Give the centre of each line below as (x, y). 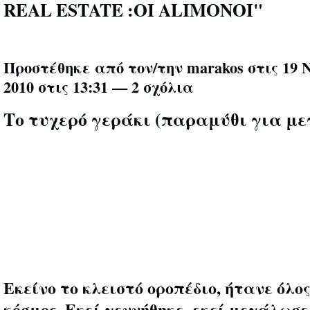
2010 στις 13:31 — (67, 86)
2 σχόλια (163, 86)
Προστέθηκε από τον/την (95, 67)
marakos (215, 67)
